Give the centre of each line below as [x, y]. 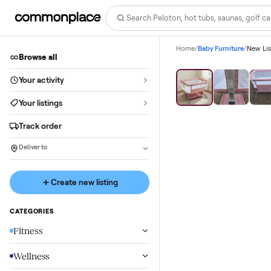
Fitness [31, 256]
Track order [45, 140]
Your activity [46, 89]
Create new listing [93, 203]
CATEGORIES [35, 235]
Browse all [43, 64]
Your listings [45, 114]
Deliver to [37, 164]
